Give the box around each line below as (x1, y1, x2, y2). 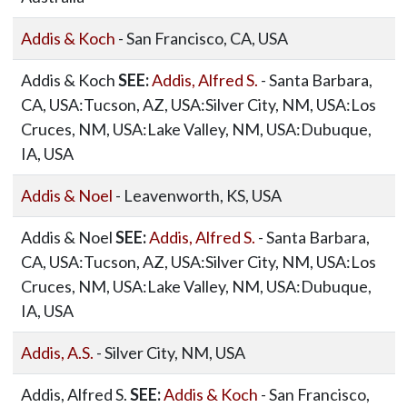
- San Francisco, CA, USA (114, 28, 288, 48)
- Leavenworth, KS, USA (112, 185, 282, 205)
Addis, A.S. (20, 342, 94, 362)
